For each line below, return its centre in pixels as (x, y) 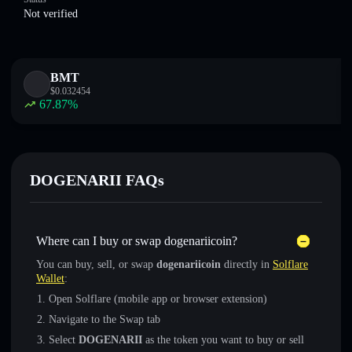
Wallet (50, 279)
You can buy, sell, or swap (96, 264)
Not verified (51, 14)
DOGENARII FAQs (97, 180)
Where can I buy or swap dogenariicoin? (137, 241)
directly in (247, 264)
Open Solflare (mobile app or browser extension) (158, 299)
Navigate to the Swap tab (104, 319)
